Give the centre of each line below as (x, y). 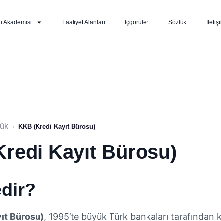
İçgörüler (136, 22)
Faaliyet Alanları (83, 22)
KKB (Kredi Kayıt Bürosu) (57, 126)
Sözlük (177, 22)
